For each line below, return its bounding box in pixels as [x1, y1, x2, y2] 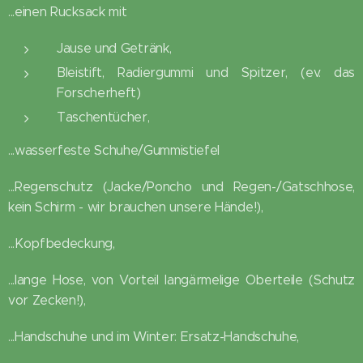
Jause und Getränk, [57, 40, 172, 56]
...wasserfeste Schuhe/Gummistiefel [8, 142, 220, 158]
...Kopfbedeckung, [8, 235, 115, 251]
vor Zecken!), [8, 292, 86, 308]
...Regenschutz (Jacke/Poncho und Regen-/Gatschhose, [8, 178, 355, 194]
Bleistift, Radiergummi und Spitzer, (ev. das [57, 64, 355, 80]
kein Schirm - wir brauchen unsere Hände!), [8, 199, 263, 215]
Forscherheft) [57, 84, 141, 100]
